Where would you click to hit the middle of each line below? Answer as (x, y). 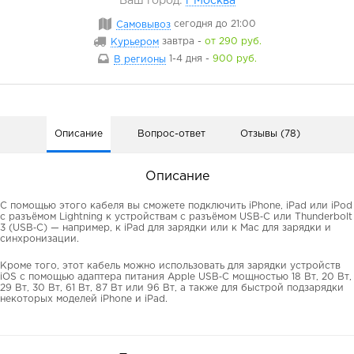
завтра (178, 42)
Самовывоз (143, 24)
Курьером (134, 42)
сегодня (193, 24)
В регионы (139, 59)
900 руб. (234, 59)
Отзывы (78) (270, 134)
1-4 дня (185, 59)
